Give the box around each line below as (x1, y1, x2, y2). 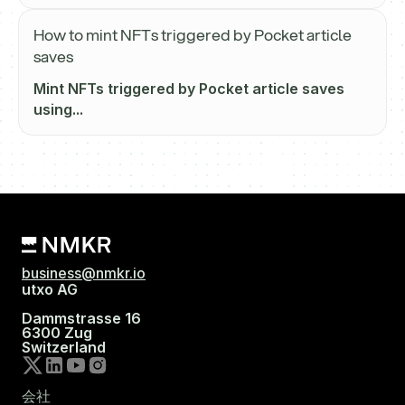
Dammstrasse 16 (22, 309, 141, 328)
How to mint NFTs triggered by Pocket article (33, 24, 352, 46)
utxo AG (22, 280, 78, 299)
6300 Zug (22, 324, 92, 343)
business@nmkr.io (22, 264, 146, 283)
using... (33, 100, 83, 118)
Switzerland (22, 338, 106, 357)
